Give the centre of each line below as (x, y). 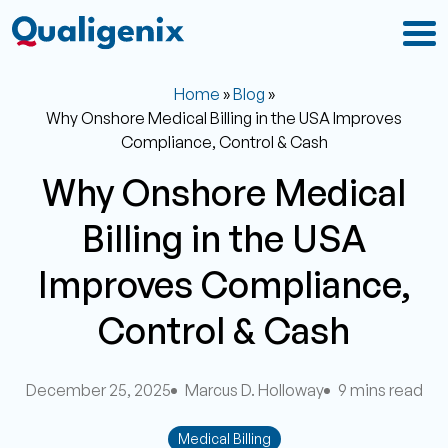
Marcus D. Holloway (254, 390)
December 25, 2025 (98, 390)
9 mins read (380, 390)
